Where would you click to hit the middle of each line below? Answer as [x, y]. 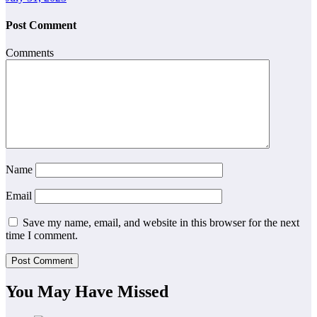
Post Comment [41, 25]
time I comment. [42, 236]
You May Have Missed [87, 292]
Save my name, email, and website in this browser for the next [161, 223]
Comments [30, 53]
